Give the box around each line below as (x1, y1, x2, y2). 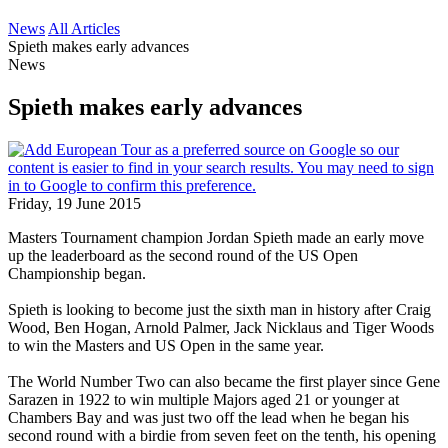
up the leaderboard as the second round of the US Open (8, 246, 358, 264)
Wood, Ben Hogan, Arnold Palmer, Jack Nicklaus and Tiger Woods (8, 318, 434, 336)
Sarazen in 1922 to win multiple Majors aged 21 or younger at (8, 390, 399, 408)
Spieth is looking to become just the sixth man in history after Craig (8, 300, 431, 318)
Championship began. (8, 264, 146, 282)
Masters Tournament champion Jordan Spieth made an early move (8, 228, 424, 246)
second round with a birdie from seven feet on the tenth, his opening (8, 426, 436, 444)
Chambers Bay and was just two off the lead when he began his (8, 408, 409, 426)
